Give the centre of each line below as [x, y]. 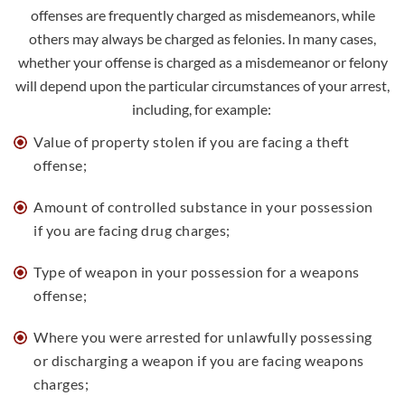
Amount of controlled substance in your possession [203, 207]
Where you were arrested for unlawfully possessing [203, 337]
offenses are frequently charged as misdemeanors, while [202, 15]
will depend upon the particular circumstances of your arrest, [202, 85]
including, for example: [201, 109]
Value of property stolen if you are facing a [173, 141]
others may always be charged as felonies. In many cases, [202, 38]
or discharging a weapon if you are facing [168, 360]
